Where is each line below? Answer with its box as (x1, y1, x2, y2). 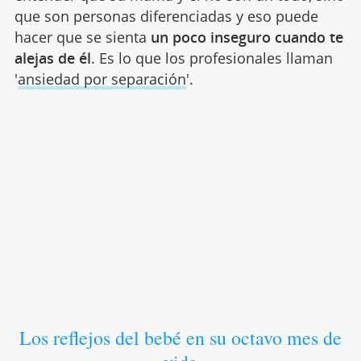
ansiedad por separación (17, 69, 186, 89)
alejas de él (14, 48, 91, 68)
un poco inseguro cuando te (150, 27, 343, 48)
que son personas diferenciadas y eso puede (14, 6, 318, 27)
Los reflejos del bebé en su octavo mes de (19, 325, 342, 351)
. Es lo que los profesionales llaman (90, 48, 333, 68)
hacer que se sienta (14, 27, 151, 48)
